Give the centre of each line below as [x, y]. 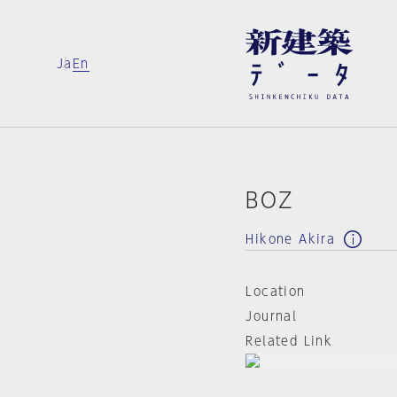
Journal [272, 316]
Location [276, 292]
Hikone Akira [291, 240]
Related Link [289, 341]
